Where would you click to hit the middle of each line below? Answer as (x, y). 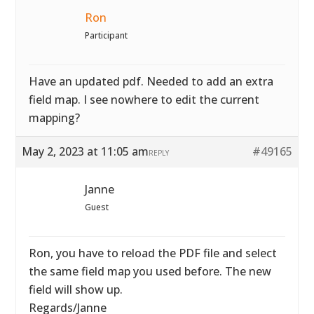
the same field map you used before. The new (150, 271)
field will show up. (76, 289)
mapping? (55, 118)
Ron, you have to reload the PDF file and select (153, 253)
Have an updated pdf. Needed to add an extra (151, 81)
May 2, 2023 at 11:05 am (86, 151)
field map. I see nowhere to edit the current (144, 100)
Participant (107, 35)
